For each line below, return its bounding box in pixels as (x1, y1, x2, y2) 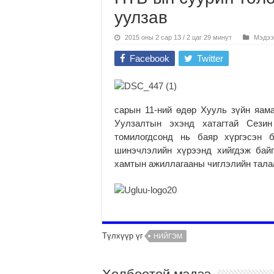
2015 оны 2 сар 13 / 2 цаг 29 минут (125, 33, 232, 41)
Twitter (197, 53, 223, 64)
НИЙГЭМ (154, 232, 182, 240)
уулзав (114, 7, 168, 27)
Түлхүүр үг (102, 231, 143, 240)
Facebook (130, 53, 169, 64)
